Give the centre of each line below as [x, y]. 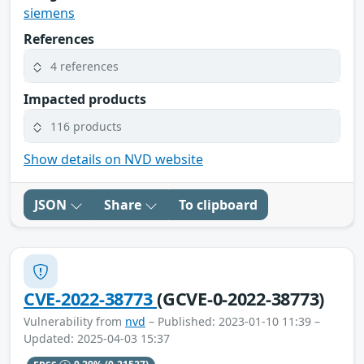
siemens [49, 13]
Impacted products [85, 100]
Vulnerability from [74, 322]
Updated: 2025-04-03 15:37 [97, 339]
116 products [86, 126]
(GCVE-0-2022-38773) [241, 299]
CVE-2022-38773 [91, 299]
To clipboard [218, 205]
